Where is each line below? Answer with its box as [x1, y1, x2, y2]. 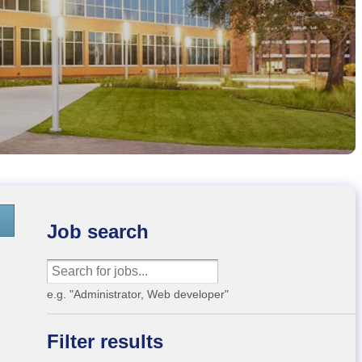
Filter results [46, 330, 163, 353]
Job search [46, 221, 149, 243]
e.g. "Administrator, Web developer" [46, 288, 229, 301]
